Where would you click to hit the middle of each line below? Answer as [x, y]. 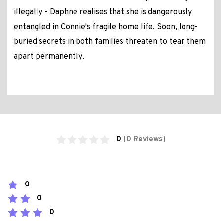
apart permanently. [49, 57]
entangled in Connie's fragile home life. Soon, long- [106, 27]
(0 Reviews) [144, 139]
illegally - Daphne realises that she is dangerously [103, 13]
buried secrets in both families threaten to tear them [110, 42]
